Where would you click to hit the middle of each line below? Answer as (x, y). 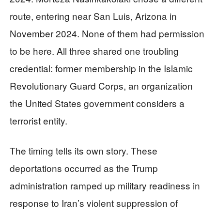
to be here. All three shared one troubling (94, 51)
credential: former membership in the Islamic (101, 68)
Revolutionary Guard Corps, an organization (101, 86)
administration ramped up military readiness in (105, 186)
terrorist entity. (39, 121)
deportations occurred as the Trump (84, 168)
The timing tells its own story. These (84, 151)
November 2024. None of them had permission (107, 33)
